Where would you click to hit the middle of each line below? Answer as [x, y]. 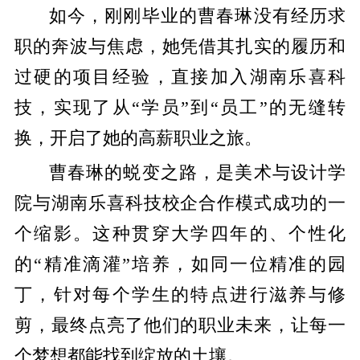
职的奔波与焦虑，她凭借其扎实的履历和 [180, 47]
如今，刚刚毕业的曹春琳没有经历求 [197, 16]
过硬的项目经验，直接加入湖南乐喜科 [180, 78]
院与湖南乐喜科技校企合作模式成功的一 [180, 203]
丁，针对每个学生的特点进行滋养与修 [180, 295]
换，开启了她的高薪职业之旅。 [164, 139]
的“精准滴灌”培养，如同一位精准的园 [180, 264]
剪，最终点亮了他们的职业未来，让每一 [180, 325]
